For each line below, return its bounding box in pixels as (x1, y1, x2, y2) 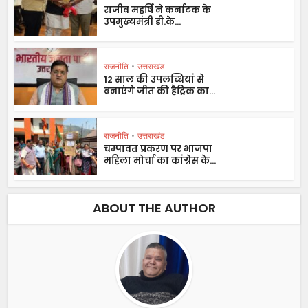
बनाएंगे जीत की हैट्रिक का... (104, 85, 216, 98)
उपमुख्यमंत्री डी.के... (104, 15, 181, 29)
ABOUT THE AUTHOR (92, 199, 216, 217)
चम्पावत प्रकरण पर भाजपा (104, 142, 213, 156)
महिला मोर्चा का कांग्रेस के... (104, 154, 217, 168)
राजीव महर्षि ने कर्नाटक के (104, 3, 212, 17)
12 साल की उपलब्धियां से (104, 73, 205, 87)
